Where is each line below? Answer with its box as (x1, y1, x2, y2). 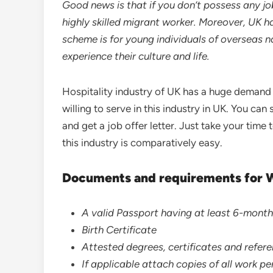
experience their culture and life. (62, 50, 210, 63)
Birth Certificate (82, 224, 157, 236)
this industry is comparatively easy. (62, 136, 222, 149)
